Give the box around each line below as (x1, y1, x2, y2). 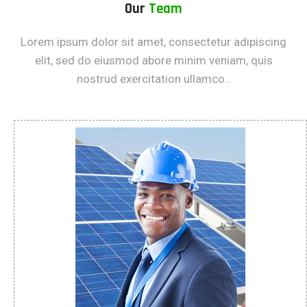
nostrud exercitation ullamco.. (77, 71, 230, 86)
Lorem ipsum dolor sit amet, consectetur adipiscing (21, 34, 286, 49)
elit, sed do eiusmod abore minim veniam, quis (34, 53, 273, 67)
